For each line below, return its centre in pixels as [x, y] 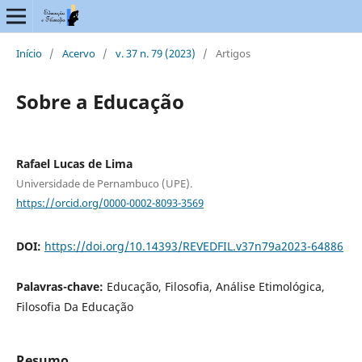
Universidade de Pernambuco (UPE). [104, 183]
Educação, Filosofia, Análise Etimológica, [215, 287]
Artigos [233, 53]
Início [29, 53]
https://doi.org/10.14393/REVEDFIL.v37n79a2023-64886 [194, 246]
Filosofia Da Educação [74, 307]
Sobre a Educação [100, 101]
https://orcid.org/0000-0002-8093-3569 [109, 202]
